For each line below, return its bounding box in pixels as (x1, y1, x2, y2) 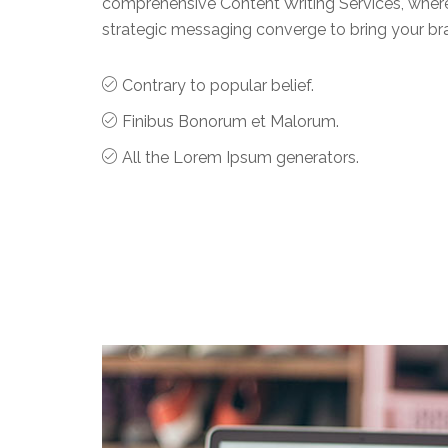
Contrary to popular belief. (122, 75, 314, 95)
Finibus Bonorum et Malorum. (122, 111, 339, 131)
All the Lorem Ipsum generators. (122, 147, 359, 167)
